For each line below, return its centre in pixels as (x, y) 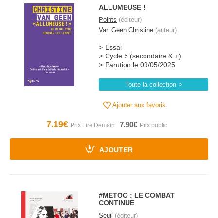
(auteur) (165, 30)
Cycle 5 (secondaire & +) (143, 56)
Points (108, 20)
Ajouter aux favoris (138, 105)
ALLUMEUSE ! (122, 7)
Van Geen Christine (126, 30)
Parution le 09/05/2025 (140, 65)
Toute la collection (150, 84)
